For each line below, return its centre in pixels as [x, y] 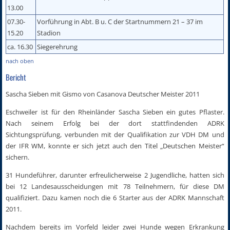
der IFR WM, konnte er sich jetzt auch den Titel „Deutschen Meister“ [115, 146]
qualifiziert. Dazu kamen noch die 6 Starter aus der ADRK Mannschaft [115, 197]
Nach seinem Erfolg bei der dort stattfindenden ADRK [115, 123]
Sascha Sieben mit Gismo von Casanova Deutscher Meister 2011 [103, 94]
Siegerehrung [57, 46]
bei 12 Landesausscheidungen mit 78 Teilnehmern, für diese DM [115, 186]
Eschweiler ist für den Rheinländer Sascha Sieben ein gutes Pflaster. [115, 112]
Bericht [16, 77]
